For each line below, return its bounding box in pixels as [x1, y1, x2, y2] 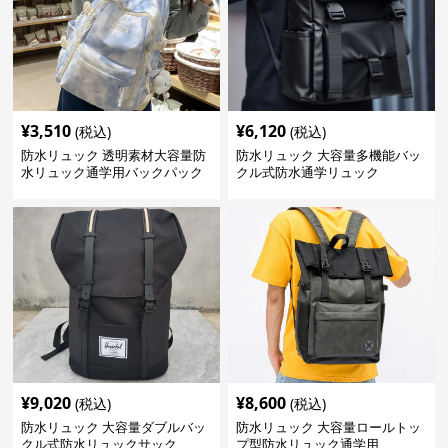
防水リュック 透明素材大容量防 [21, 146, 207, 164]
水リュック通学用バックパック [21, 163, 204, 181]
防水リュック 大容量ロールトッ [235, 418, 421, 436]
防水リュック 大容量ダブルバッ [21, 418, 207, 436]
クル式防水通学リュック [235, 163, 379, 181]
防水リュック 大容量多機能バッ [235, 146, 421, 164]
